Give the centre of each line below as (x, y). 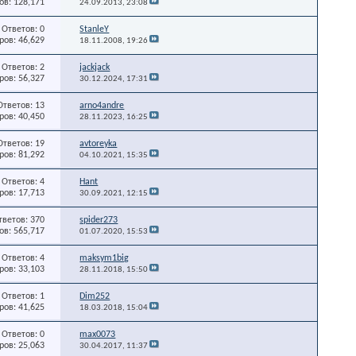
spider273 (99, 220)
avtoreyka (99, 143)
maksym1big (104, 258)
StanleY (95, 29)
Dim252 (95, 296)
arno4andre (102, 105)
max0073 (98, 334)
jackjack (95, 67)
